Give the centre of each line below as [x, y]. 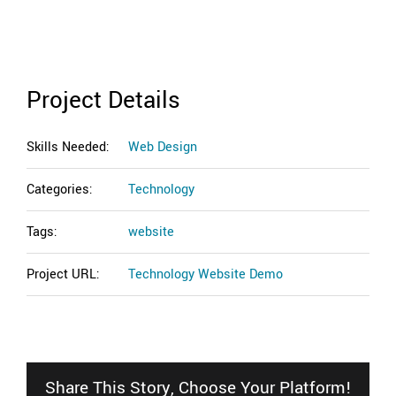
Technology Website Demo [206, 275]
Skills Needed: [68, 148]
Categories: [60, 190]
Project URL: [63, 275]
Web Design [163, 148]
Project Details [103, 101]
